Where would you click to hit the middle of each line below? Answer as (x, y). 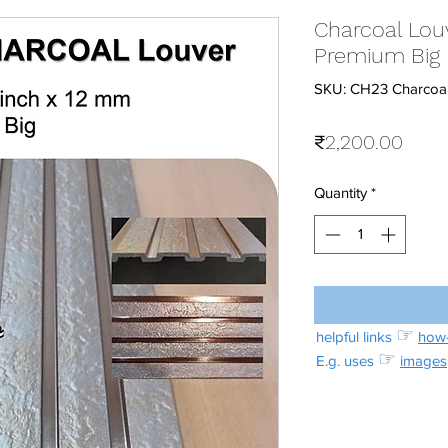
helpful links (356, 337)
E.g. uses (347, 361)
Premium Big (377, 56)
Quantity (340, 193)
